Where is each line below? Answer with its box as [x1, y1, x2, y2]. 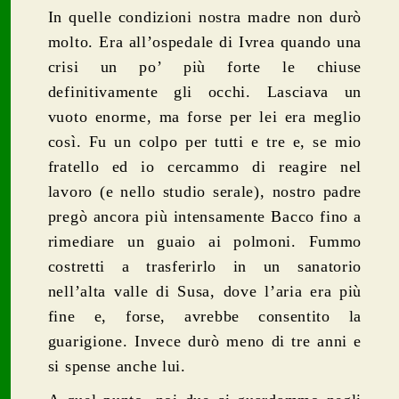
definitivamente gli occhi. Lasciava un [47, 82, 362, 101]
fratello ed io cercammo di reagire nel [47, 157, 362, 175]
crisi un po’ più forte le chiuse [47, 57, 362, 76]
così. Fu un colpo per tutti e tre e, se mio [47, 132, 362, 151]
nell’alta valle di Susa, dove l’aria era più [47, 281, 362, 300]
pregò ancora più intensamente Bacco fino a [47, 207, 362, 225]
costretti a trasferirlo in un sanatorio [47, 256, 362, 275]
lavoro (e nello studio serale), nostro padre [47, 182, 362, 200]
